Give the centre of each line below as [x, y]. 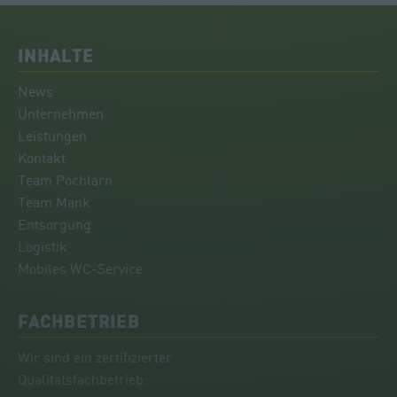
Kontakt [42, 157]
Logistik [43, 246]
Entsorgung [54, 224]
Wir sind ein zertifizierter [95, 357]
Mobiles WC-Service [80, 268]
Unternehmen [61, 113]
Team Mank [54, 202]
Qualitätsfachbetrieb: [83, 379]
